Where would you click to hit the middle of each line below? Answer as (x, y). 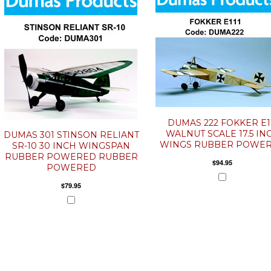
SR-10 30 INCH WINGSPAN (71, 146)
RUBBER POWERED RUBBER (71, 157)
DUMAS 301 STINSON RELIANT (71, 135)
